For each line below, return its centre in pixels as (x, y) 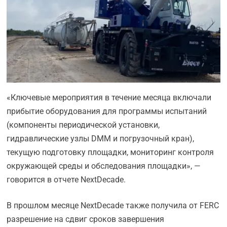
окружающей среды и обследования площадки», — (104, 166)
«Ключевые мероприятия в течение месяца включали (109, 98)
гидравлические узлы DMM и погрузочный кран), (101, 139)
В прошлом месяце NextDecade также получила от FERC (113, 206)
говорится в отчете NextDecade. (66, 180)
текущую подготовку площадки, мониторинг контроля (110, 153)
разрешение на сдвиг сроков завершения (86, 219)
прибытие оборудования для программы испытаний (107, 111)
